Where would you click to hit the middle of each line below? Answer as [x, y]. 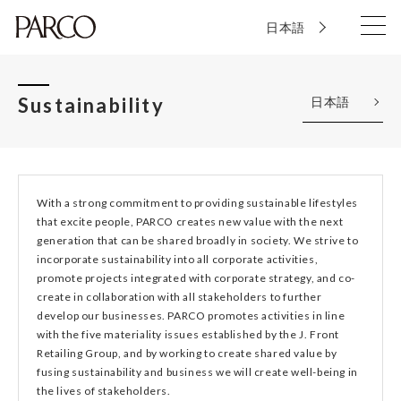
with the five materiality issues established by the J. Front [188, 334]
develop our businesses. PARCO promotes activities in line [191, 316]
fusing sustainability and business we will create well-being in [197, 372]
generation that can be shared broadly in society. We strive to [198, 240]
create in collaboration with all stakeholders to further [179, 297]
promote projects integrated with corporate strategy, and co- [196, 278]
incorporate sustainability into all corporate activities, [178, 259]
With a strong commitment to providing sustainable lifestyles [198, 203]
